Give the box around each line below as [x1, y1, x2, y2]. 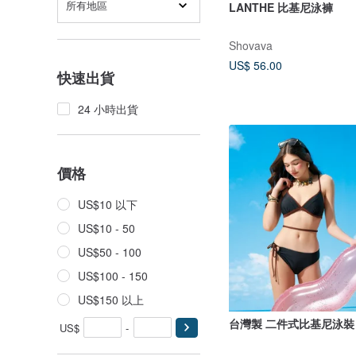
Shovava [229, 37, 273, 53]
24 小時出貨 [78, 101, 138, 117]
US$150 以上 [78, 292, 144, 308]
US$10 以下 [78, 196, 137, 212]
